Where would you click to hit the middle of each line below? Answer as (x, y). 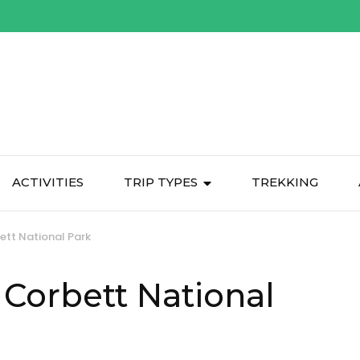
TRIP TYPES (161, 182)
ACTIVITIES (48, 182)
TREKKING (285, 182)
